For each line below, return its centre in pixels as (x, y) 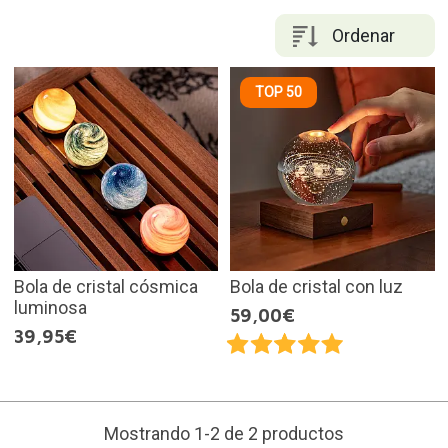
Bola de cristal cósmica (105, 286)
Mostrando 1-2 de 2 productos (224, 434)
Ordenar (363, 35)
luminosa (50, 307)
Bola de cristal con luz (316, 286)
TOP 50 (278, 91)
